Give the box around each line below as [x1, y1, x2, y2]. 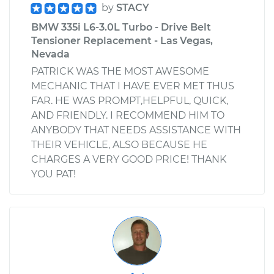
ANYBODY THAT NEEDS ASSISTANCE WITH [31, 124, 241, 136]
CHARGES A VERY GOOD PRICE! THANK [31, 153, 226, 165]
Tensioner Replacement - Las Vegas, [31, 34, 213, 46]
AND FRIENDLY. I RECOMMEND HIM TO [31, 109, 224, 121]
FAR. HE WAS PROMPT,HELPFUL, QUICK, [31, 94, 228, 106]
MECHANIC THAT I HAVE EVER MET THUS [31, 80, 234, 92]
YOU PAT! [31, 168, 76, 180]
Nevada [31, 48, 70, 60]
